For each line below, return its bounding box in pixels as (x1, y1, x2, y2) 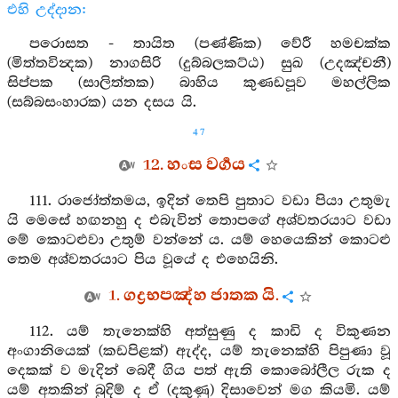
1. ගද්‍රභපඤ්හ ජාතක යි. (108, 284, 279, 307)
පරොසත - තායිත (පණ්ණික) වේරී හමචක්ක (28, 36, 391, 52)
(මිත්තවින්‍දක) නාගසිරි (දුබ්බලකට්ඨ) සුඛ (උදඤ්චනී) (7, 55, 391, 72)
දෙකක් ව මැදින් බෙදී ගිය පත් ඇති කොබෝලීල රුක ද (7, 362, 391, 379)
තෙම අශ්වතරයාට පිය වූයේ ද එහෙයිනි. (7, 251, 278, 268)
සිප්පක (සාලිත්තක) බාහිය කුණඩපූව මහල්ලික (7, 75, 391, 92)
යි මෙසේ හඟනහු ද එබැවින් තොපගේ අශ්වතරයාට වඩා (7, 212, 391, 229)
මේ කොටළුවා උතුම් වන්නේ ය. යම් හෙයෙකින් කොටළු (7, 232, 391, 249)
